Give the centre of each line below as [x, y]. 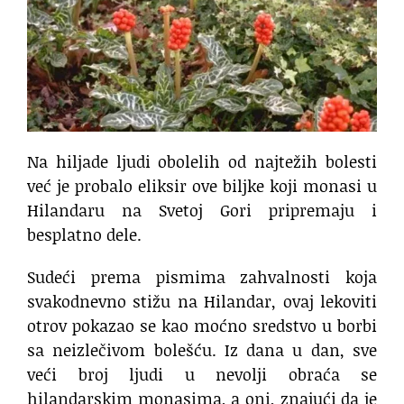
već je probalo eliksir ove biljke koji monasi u [202, 186]
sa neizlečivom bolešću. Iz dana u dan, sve [202, 350]
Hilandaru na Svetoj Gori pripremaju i [202, 211]
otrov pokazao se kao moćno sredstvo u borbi [202, 326]
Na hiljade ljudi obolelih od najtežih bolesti [202, 162]
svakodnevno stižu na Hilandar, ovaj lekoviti [202, 302]
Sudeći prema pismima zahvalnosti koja [202, 277]
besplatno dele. [84, 235]
